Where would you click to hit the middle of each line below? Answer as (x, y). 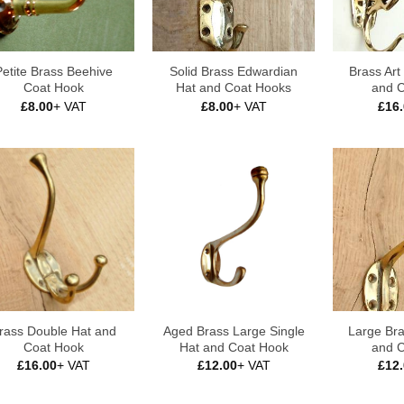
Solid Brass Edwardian (234, 72)
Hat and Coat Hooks (234, 88)
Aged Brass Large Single (234, 331)
